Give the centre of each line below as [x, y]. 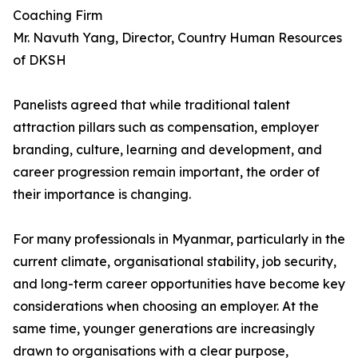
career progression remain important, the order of [166, 172]
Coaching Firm [58, 15]
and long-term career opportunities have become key [179, 284]
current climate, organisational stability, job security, [175, 261]
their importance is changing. [102, 194]
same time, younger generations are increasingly [164, 328]
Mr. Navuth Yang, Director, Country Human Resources [177, 38]
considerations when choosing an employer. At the [166, 306]
